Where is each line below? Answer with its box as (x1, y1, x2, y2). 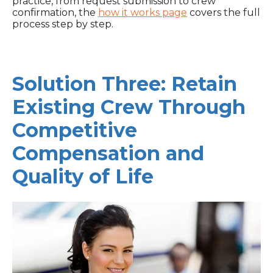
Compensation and (12, 141, 204, 165)
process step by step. (12, 18, 113, 30)
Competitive (12, 118, 137, 142)
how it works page (98, 7, 187, 19)
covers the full (187, 7, 260, 19)
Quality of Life (12, 165, 154, 188)
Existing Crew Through (12, 95, 246, 119)
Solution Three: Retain (12, 72, 237, 96)
